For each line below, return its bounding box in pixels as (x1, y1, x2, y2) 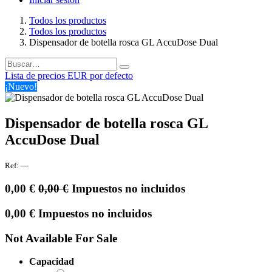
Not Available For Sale (5, 231, 117, 245)
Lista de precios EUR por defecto (5, 70, 133, 81)
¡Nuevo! (5, 81, 37, 92)
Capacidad (29, 256, 74, 267)
